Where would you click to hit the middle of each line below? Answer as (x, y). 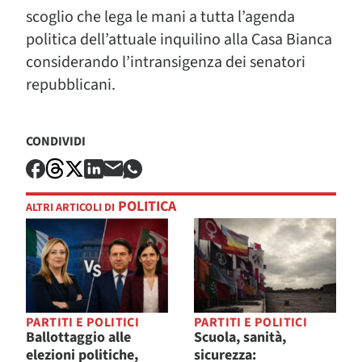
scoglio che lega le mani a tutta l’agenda (160, 17)
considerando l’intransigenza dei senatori (166, 62)
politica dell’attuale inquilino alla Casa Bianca (179, 40)
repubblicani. (71, 85)
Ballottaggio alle (78, 338)
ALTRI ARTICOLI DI (70, 208)
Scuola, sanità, (240, 338)
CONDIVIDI (56, 141)
